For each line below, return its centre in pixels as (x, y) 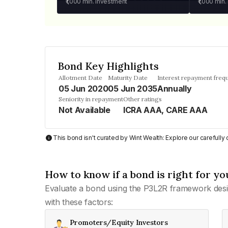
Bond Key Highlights (108, 66)
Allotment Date (80, 78)
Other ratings (142, 99)
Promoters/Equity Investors (119, 222)
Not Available (84, 110)
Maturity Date (128, 78)
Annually (174, 89)
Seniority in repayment (91, 99)
